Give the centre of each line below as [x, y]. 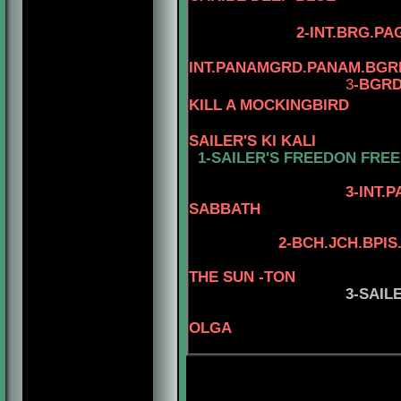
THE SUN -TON [242, 277]
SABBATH [225, 209]
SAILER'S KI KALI [252, 141]
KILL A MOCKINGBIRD [269, 105]
